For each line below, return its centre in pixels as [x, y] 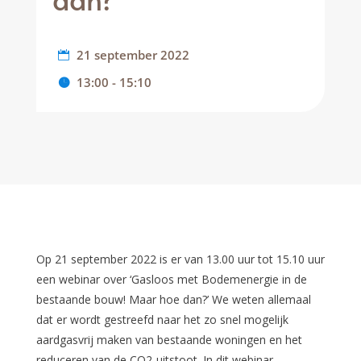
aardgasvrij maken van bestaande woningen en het [169, 340]
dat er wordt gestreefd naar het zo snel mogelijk [162, 320]
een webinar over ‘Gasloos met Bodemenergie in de [171, 279]
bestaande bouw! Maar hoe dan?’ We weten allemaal [173, 299]
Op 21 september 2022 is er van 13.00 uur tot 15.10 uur [180, 259]
